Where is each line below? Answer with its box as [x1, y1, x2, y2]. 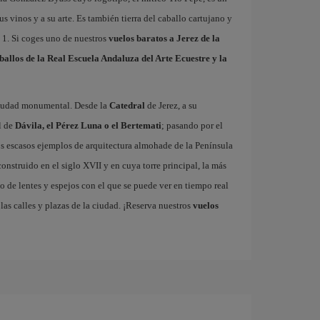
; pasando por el [161, 120, 223, 131]
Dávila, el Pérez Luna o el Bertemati [14, 120, 161, 131]
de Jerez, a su [144, 100, 197, 111]
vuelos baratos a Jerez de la [108, 33, 220, 44]
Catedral [109, 100, 145, 111]
